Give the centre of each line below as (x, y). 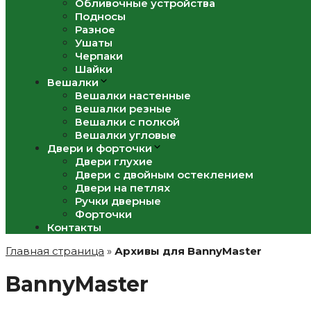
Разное (95, 30)
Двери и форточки (100, 148)
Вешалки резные (123, 109)
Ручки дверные (118, 201)
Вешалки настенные (133, 95)
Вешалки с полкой (127, 122)
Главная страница (55, 251)
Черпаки (99, 56)
